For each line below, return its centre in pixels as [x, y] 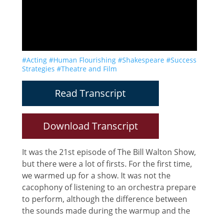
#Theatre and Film [87, 68]
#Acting [34, 60]
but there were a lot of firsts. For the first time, [107, 164]
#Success [181, 60]
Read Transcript [90, 93]
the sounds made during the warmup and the [106, 210]
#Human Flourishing [82, 60]
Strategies [38, 68]
